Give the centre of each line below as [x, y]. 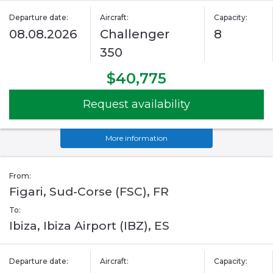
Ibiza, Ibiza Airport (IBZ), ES [89, 226]
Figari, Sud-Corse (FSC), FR [89, 192]
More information [136, 138]
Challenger [135, 34]
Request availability [136, 105]
